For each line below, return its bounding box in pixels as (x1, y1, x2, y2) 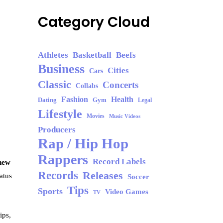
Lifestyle (38, 107, 82, 120)
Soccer (127, 173, 149, 181)
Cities (108, 66, 129, 75)
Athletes (38, 50, 68, 60)
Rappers (38, 152, 88, 167)
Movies (87, 113, 105, 119)
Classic (38, 78, 71, 91)
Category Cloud (38, 12, 150, 32)
